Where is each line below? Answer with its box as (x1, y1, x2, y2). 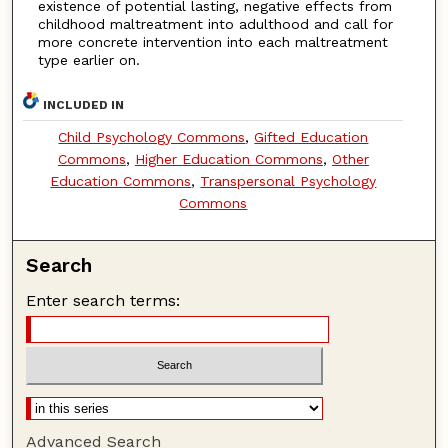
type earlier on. (37, 51, 140, 68)
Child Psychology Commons (58, 128, 246, 145)
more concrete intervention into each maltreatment (37, 33, 388, 50)
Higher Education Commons (134, 150, 323, 167)
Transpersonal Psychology (200, 172, 377, 189)
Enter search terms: (26, 290, 181, 310)
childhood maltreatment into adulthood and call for (37, 15, 393, 32)
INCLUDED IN (43, 97, 125, 112)
